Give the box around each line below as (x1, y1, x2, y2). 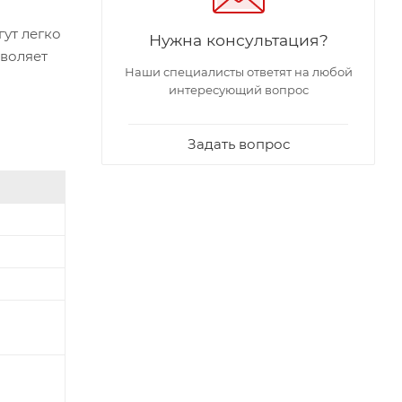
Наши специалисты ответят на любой (124, 65, 353, 79)
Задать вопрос (187, 135, 290, 153)
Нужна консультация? (148, 31, 328, 49)
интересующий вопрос (168, 83, 309, 97)
